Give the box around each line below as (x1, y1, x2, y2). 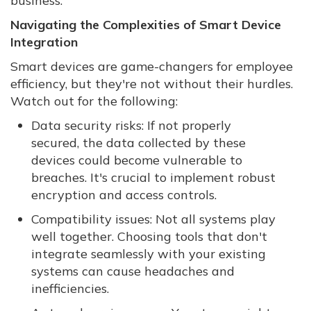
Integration (10, 34, 78, 51)
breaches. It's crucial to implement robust (31, 169, 276, 186)
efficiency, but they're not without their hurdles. (10, 76, 293, 92)
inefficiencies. (31, 280, 109, 297)
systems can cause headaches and (31, 263, 235, 280)
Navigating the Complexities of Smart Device (10, 17, 281, 33)
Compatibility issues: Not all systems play (31, 211, 276, 228)
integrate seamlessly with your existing (31, 246, 266, 262)
